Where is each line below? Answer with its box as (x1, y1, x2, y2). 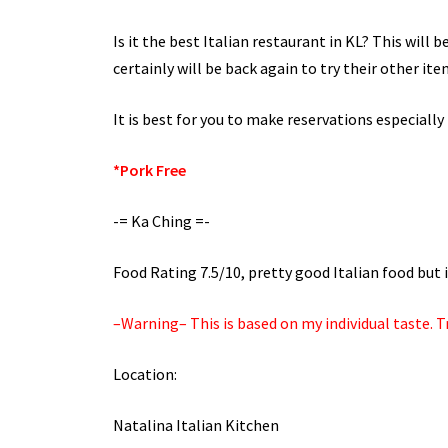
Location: (112, 364, 177, 385)
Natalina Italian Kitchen (112, 415, 279, 436)
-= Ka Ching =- (112, 211, 210, 232)
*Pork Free (112, 160, 186, 181)
